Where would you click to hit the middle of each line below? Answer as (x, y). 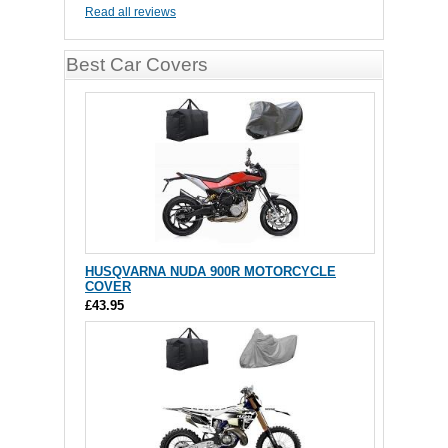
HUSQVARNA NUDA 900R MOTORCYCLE (210, 272)
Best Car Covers (137, 65)
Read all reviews (130, 12)
